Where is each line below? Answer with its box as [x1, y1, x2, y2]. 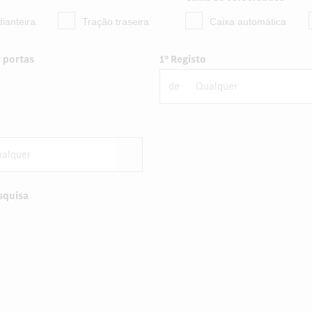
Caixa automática [210, 16, 286, 27]
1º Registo [159, 52, 206, 66]
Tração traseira [82, 16, 149, 27]
